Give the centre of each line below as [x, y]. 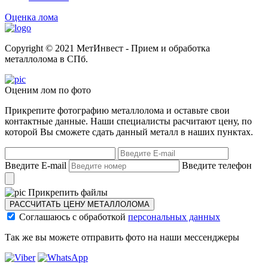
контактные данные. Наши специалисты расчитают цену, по [128, 121]
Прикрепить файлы [68, 192]
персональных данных [174, 217]
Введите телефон [217, 165]
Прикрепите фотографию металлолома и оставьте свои [117, 110]
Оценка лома [31, 17]
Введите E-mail [36, 165]
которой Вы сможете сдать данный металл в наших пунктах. [129, 132]
